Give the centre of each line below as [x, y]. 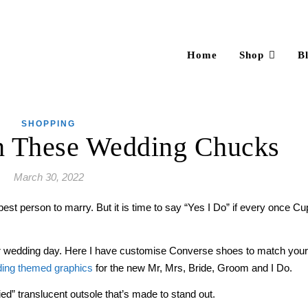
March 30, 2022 [48, 177]
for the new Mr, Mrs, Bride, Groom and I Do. [194, 268]
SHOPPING [48, 124]
